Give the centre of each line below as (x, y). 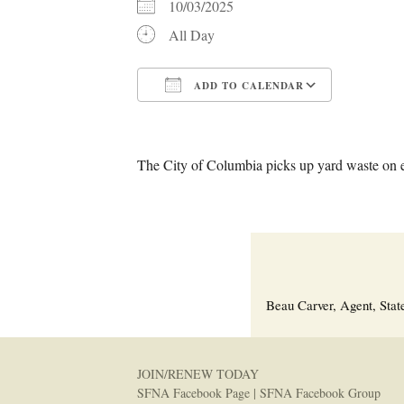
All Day (192, 35)
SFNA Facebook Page (193, 393)
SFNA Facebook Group (320, 393)
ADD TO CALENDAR (247, 86)
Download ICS (211, 118)
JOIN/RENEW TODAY (198, 374)
